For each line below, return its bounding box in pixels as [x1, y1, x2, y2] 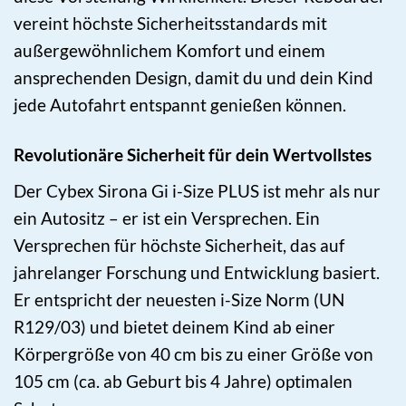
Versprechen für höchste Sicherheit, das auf [14, 234, 344, 256]
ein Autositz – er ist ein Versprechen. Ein [14, 207, 320, 228]
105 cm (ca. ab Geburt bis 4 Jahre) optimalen [14, 370, 353, 391]
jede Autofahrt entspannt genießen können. [14, 94, 346, 116]
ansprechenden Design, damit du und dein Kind [14, 67, 373, 89]
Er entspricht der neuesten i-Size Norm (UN [14, 288, 344, 310]
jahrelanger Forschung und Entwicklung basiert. [14, 261, 380, 283]
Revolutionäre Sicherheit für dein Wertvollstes [14, 144, 372, 166]
